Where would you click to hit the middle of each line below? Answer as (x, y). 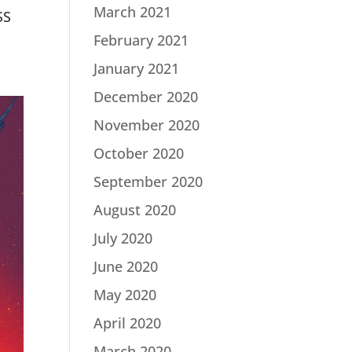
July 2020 (123, 238)
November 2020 (147, 125)
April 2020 (128, 323)
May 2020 (125, 295)
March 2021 (133, 12)
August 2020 (135, 210)
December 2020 (146, 97)
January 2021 (137, 68)
